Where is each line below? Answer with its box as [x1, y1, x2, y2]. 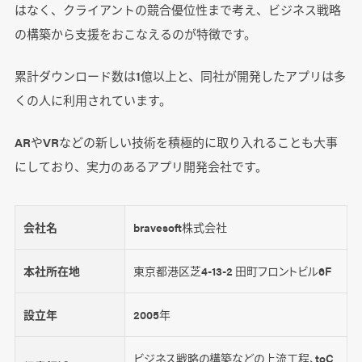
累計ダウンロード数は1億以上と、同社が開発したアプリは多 [14, 67, 346, 85]
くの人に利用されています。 [14, 91, 171, 109]
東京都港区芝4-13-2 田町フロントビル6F [133, 263, 331, 280]
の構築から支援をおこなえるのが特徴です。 [14, 25, 256, 43]
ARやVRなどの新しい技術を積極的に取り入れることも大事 [14, 133, 338, 151]
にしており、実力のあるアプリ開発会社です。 [14, 158, 267, 175]
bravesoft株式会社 [133, 219, 227, 236]
